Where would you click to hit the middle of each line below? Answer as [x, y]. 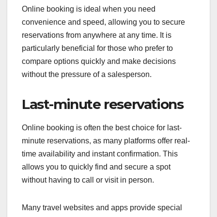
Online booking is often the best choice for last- [102, 128]
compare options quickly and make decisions [99, 61]
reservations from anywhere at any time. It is [97, 35]
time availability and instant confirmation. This [100, 154]
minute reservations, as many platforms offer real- [106, 141]
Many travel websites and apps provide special [102, 208]
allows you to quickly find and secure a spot [96, 167]
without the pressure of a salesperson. [87, 74]
